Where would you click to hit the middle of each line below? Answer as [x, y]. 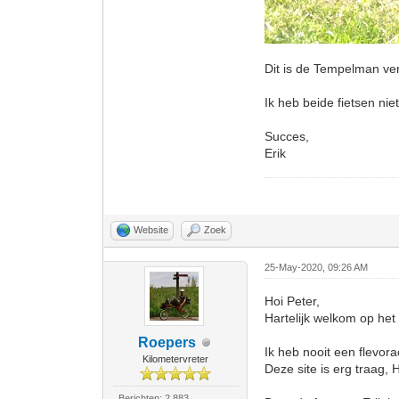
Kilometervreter [176, 359]
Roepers [167, 343]
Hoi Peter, [293, 301]
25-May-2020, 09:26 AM [317, 268]
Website [151, 230]
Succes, [287, 137]
